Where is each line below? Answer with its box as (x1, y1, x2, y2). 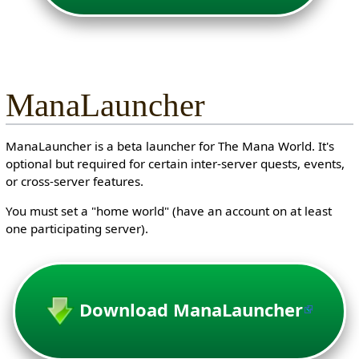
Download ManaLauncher (79, 296, 303, 321)
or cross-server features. (5, 173, 143, 190)
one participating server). (5, 220, 148, 237)
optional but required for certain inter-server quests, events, (5, 155, 345, 172)
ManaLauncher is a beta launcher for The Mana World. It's (5, 138, 334, 155)
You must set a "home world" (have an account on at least (5, 203, 332, 220)
